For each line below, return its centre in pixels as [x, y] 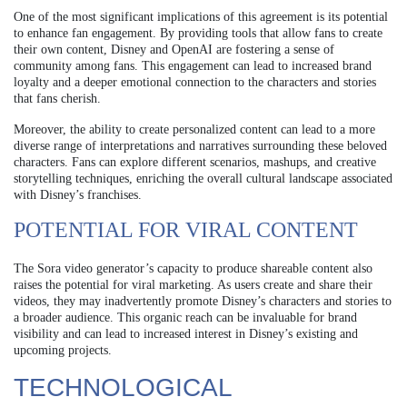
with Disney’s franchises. [78, 194]
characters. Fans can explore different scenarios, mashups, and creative [195, 162]
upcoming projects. [63, 350]
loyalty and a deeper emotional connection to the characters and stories [195, 82]
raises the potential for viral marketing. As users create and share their [193, 284]
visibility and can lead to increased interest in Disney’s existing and [186, 333]
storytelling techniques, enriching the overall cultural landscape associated [203, 178]
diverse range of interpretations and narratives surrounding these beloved [200, 145]
